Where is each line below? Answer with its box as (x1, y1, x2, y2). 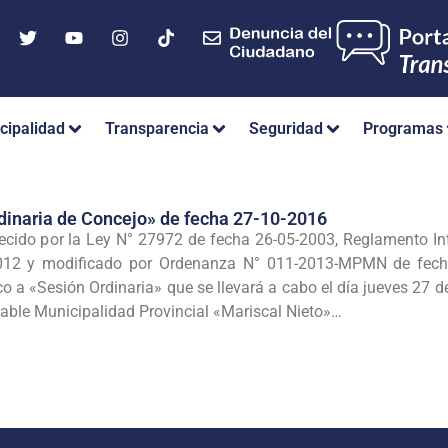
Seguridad (249, 119, 323, 139)
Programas (363, 119, 443, 139)
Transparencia (105, 119, 209, 139)
